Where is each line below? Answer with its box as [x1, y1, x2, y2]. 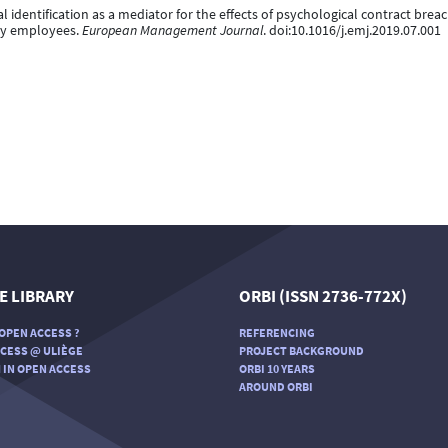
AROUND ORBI [239, 378, 313, 394]
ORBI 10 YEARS [239, 360, 315, 376]
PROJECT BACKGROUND [239, 342, 364, 358]
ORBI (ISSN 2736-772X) [239, 285, 407, 307]
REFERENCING [239, 324, 315, 340]
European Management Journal [82, 21, 263, 39]
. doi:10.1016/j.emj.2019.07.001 [263, 21, 441, 39]
